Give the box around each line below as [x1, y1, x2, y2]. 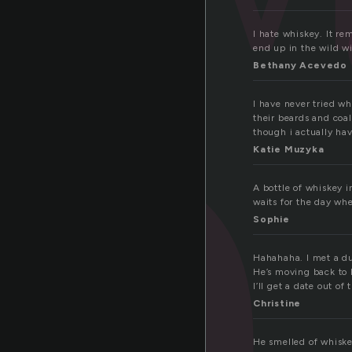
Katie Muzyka [253, 144, 324, 156]
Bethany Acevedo [253, 60, 347, 71]
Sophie [253, 214, 290, 225]
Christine [253, 298, 302, 310]
